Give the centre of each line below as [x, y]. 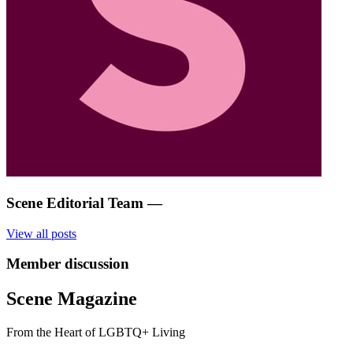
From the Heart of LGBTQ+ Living [96, 333]
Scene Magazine [72, 299]
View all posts [41, 233]
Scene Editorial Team [75, 203]
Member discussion [68, 264]
